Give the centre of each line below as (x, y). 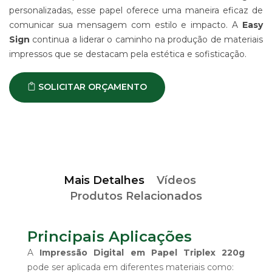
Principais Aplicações (110, 236)
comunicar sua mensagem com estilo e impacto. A (126, 25)
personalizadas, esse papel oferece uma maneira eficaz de (136, 10)
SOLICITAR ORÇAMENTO (91, 87)
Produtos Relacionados (136, 196)
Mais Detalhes (104, 180)
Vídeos (176, 180)
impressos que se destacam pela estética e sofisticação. (128, 54)
